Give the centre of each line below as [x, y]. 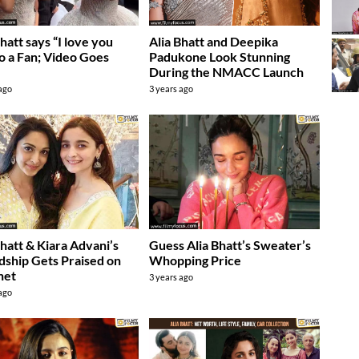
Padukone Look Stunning [220, 57]
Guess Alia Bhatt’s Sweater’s [230, 244]
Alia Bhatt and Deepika [214, 42]
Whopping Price [196, 260]
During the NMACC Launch [227, 72]
